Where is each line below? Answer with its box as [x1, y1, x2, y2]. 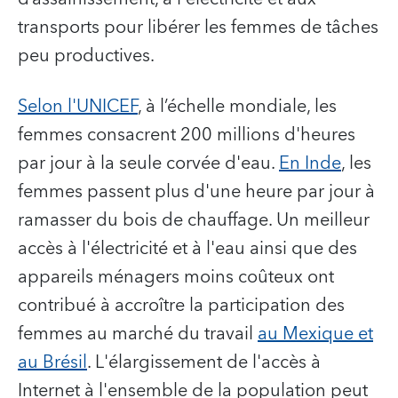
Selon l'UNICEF [18, 92, 138, 123]
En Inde [279, 148, 341, 179]
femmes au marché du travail [18, 319, 258, 350]
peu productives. [18, 41, 155, 72]
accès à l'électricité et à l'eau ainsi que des [18, 234, 357, 265]
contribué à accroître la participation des [18, 291, 345, 322]
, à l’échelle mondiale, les [138, 92, 337, 123]
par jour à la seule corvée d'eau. [18, 148, 279, 179]
